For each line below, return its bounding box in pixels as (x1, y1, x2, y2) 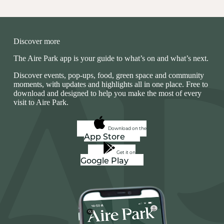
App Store (83, 133, 125, 142)
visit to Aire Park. (13, 98, 68, 107)
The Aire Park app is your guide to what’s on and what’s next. (13, 54, 208, 63)
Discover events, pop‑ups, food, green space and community (13, 71, 204, 80)
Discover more (13, 37, 60, 46)
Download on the (108, 125, 147, 131)
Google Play (80, 157, 128, 166)
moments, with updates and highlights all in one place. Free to (13, 80, 208, 89)
